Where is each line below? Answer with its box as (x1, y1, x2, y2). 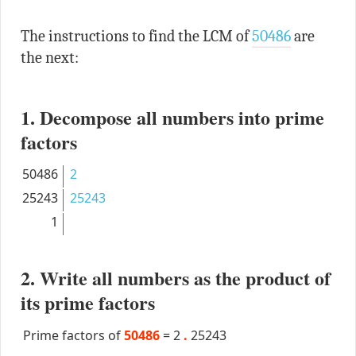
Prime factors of (22, 326, 124, 344)
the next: (20, 48, 79, 67)
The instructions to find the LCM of (20, 26, 252, 45)
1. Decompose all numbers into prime (20, 103, 324, 131)
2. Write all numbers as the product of (20, 263, 331, 292)
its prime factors (20, 288, 155, 316)
